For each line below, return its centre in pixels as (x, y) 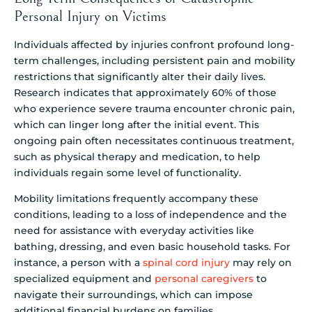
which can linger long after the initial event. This (136, 124)
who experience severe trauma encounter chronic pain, (154, 108)
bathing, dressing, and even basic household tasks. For (152, 247)
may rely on (261, 263)
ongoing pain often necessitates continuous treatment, (154, 140)
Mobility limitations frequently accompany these (136, 199)
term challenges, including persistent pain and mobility (155, 60)
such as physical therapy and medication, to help (137, 156)
